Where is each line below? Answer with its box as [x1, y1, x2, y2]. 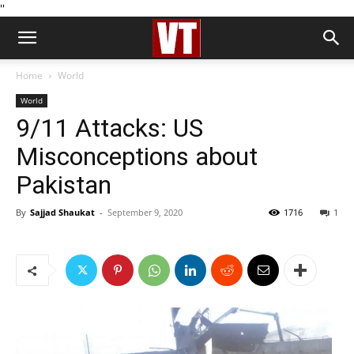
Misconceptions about [16, 141, 258, 171]
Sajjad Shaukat [30, 206, 95, 218]
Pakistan [16, 170, 111, 200]
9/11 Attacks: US [16, 113, 203, 143]
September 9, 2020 [107, 206, 183, 218]
